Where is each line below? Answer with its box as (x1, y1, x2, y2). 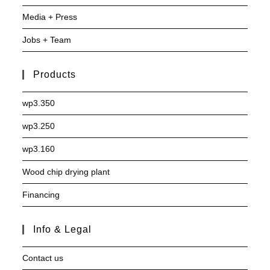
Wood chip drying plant (22, 167, 110, 177)
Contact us (22, 253, 64, 263)
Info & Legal (33, 224, 92, 235)
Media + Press (22, 12, 78, 22)
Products (33, 69, 77, 80)
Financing (22, 190, 60, 200)
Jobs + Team (22, 35, 72, 45)
